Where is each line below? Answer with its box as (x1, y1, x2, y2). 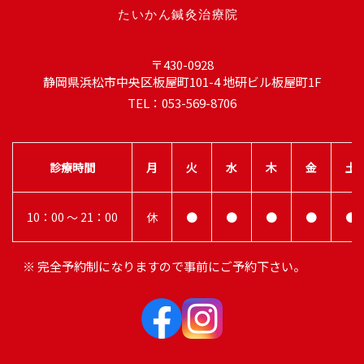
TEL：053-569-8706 (128, 94, 236, 112)
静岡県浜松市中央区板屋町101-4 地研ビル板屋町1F (42, 73, 322, 91)
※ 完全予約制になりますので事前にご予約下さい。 (23, 258, 306, 275)
